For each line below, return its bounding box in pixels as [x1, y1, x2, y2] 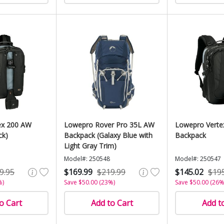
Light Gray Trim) [64, 141, 116, 150]
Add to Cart [90, 197, 133, 208]
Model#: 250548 [64, 154, 110, 163]
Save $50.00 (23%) [64, 178, 115, 186]
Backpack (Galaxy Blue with [64, 130, 152, 140]
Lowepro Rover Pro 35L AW [64, 120, 154, 129]
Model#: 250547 [175, 154, 221, 163]
